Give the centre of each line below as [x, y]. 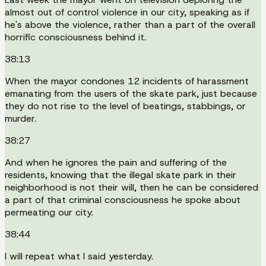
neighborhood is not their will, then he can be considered [132, 187]
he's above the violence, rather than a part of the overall [130, 24]
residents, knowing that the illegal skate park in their [121, 175]
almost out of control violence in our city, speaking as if [127, 12]
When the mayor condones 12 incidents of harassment [127, 81]
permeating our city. [49, 212]
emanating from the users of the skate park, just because [131, 93]
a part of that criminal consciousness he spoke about [123, 199]
